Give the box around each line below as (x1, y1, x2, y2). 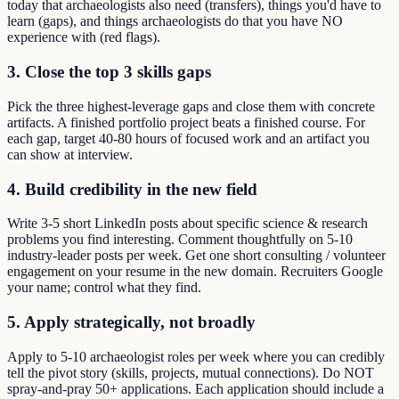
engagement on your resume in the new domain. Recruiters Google (7, 264, 383, 280)
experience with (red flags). (7, 29, 160, 45)
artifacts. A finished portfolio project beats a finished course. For (7, 114, 365, 130)
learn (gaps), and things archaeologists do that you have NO (7, 13, 343, 29)
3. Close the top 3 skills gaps (7, 62, 211, 82)
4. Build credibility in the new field (7, 179, 257, 199)
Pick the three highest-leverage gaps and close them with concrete (7, 98, 375, 114)
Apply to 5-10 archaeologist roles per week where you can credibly (7, 348, 385, 364)
